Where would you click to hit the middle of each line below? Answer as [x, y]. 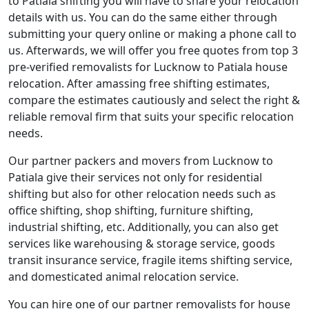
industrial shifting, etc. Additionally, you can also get [143, 227]
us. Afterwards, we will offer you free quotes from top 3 [153, 50]
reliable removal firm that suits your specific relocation [151, 117]
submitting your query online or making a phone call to [152, 34]
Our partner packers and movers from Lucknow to [141, 161]
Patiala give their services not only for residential [135, 177]
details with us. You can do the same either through [143, 17]
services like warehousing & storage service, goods [142, 243]
